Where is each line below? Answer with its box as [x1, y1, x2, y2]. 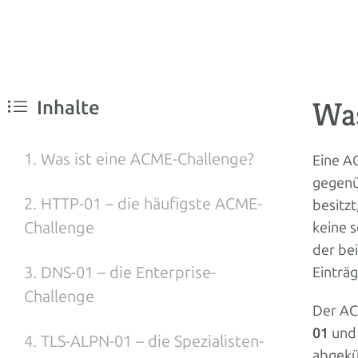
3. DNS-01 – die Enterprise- [24, 263, 216, 282]
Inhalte [37, 96, 100, 119]
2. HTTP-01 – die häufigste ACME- [24, 194, 262, 213]
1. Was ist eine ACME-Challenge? [24, 149, 254, 169]
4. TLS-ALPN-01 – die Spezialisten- [24, 332, 264, 351]
